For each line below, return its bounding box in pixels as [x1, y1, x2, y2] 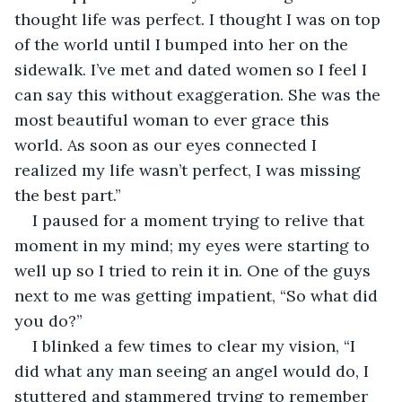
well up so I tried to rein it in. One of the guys [14, 259, 375, 281]
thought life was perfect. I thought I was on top [14, 8, 385, 30]
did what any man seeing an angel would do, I [14, 360, 373, 381]
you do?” [14, 310, 83, 331]
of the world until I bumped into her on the [14, 33, 353, 55]
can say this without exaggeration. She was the [14, 83, 385, 105]
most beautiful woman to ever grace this [14, 109, 334, 130]
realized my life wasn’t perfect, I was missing [14, 159, 365, 180]
